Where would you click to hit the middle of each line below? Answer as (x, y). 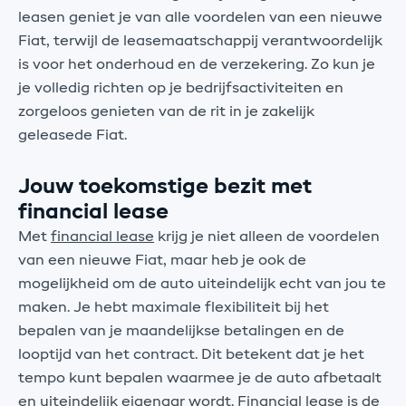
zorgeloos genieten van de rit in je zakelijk (166, 113)
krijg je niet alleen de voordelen (267, 238)
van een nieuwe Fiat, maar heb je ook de (162, 261)
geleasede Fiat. (72, 136)
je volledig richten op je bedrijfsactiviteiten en (181, 89)
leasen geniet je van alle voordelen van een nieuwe (200, 19)
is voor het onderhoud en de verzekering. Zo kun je (197, 66)
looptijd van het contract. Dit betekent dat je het (191, 356)
